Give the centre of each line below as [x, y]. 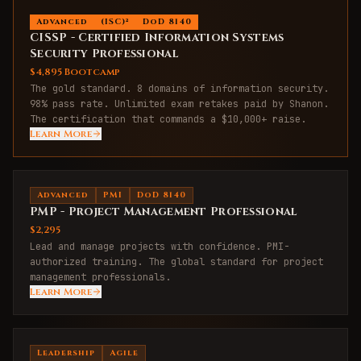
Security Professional [104, 53]
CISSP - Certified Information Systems [157, 37]
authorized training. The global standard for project [176, 261]
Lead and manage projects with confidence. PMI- [160, 246]
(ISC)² [115, 21]
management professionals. [100, 277]
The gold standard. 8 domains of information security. [179, 88]
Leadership [66, 353]
